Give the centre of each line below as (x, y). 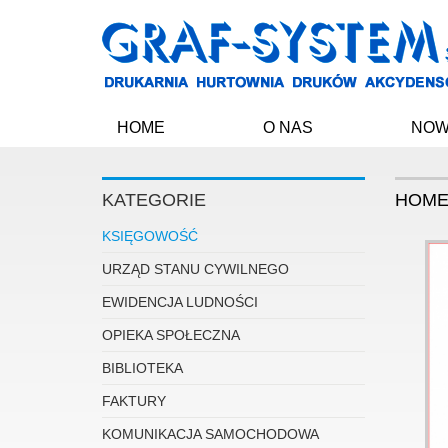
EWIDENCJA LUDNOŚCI (180, 302)
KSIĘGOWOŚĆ (150, 236)
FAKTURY (134, 401)
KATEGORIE (154, 200)
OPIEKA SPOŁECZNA (171, 335)
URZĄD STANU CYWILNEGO (195, 269)
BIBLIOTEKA (142, 368)
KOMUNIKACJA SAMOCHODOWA (210, 434)
